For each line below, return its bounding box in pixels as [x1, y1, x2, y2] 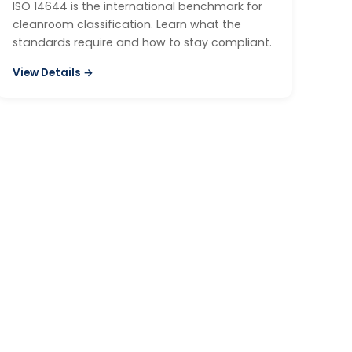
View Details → [13, 64, 93, 80]
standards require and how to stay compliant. [13, 34, 272, 50]
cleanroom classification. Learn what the [13, 16, 241, 32]
